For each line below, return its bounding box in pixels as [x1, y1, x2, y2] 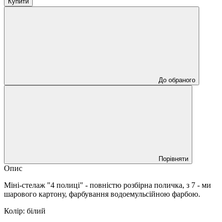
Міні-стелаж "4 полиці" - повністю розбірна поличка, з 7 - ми [4, 180, 211, 189]
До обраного [159, 76, 195, 84]
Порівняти [159, 155, 188, 163]
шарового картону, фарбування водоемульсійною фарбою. [4, 189, 200, 198]
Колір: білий [4, 206, 46, 215]
